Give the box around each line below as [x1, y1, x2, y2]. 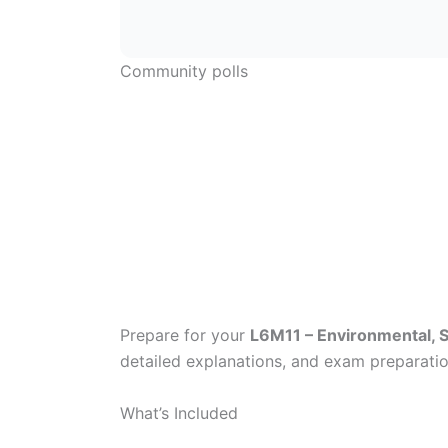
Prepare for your [120, 325, 250, 346]
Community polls [120, 60, 248, 81]
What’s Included [120, 402, 238, 423]
